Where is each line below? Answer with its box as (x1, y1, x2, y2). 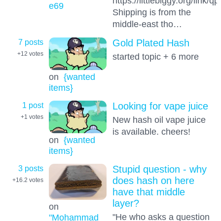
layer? (112, 198, 139, 209)
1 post (22, 101, 43, 110)
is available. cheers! (112, 126, 190, 137)
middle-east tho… (112, 18, 182, 29)
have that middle (112, 186, 185, 198)
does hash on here (112, 175, 194, 186)
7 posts (18, 37, 43, 47)
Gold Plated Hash (112, 37, 189, 49)
